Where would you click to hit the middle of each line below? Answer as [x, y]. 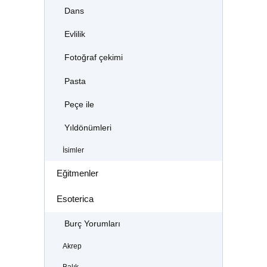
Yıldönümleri [88, 128]
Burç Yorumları [92, 223]
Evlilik [74, 35]
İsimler [73, 150]
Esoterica [75, 199]
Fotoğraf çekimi [93, 58]
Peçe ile [79, 104]
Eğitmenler [77, 173]
